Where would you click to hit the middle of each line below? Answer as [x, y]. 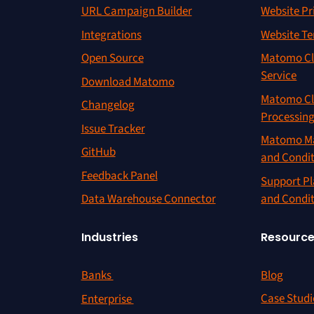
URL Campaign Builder [136, 11]
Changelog [108, 105]
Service [279, 76]
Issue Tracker [113, 129]
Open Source [112, 58]
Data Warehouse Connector [148, 199]
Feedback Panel [119, 176]
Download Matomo [128, 82]
